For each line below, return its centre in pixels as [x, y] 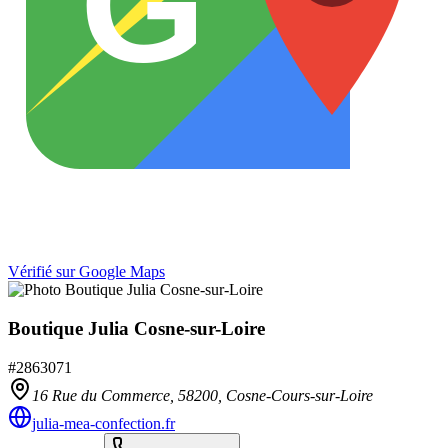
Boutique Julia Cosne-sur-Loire [136, 328]
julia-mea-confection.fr [103, 423]
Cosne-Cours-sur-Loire [299, 395]
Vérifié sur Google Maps [86, 272]
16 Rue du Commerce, [105, 395]
